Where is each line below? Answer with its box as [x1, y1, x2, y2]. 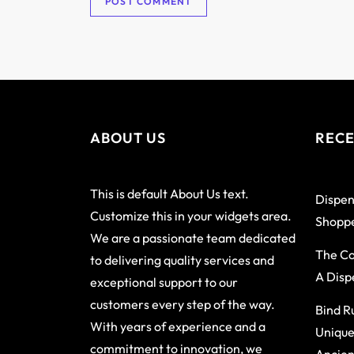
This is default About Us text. [90, 186, 249, 202]
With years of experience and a [90, 318, 265, 335]
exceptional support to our [90, 274, 238, 291]
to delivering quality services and [90, 252, 274, 269]
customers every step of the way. [90, 296, 275, 313]
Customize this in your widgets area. [90, 208, 292, 224]
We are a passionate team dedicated [90, 230, 296, 247]
